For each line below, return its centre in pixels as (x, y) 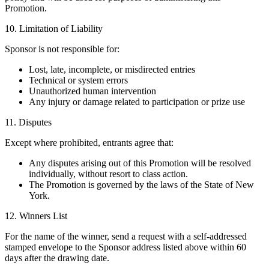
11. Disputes (28, 122)
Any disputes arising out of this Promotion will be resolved (140, 163)
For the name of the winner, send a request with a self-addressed (126, 237)
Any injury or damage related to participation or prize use (137, 102)
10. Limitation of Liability (54, 29)
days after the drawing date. (57, 258)
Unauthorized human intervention (92, 91)
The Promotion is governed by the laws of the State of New (141, 185)
